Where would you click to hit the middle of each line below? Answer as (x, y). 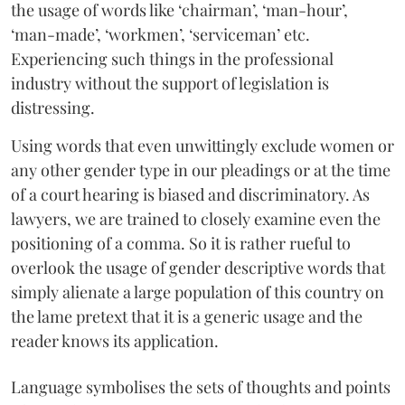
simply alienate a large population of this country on (198, 292)
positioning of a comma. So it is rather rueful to (181, 243)
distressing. (53, 107)
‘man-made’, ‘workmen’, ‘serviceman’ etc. (160, 34)
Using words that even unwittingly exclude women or (202, 145)
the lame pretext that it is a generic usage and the (187, 316)
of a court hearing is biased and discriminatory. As (190, 194)
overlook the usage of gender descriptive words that (198, 267)
